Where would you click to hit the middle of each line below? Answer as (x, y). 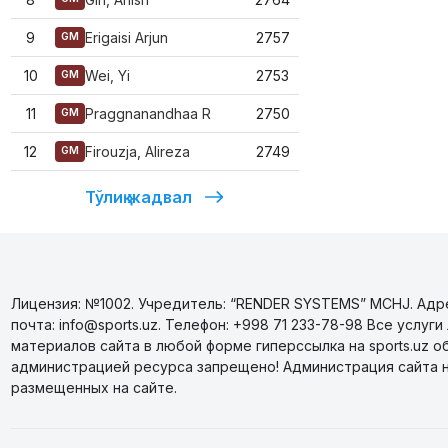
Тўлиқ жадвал (138, 197)
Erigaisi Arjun (126, 37)
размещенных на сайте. (93, 387)
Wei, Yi (107, 75)
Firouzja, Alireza (137, 151)
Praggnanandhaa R (147, 113)
